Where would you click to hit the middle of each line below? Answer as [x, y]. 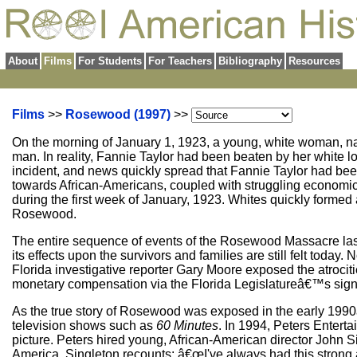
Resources [314, 61]
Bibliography [250, 61]
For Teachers [180, 61]
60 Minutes [187, 326]
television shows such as [84, 326]
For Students [110, 61]
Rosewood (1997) [118, 114]
